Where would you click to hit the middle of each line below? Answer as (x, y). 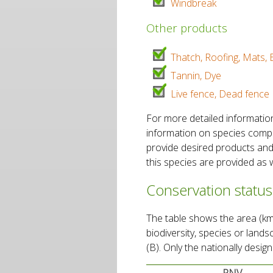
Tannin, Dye (196, 76)
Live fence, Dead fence (220, 94)
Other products (187, 28)
